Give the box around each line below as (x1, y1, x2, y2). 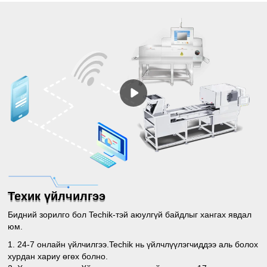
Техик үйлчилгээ (8, 190, 106, 203)
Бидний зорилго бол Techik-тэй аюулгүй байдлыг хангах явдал (8, 210, 252, 220)
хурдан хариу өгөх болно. (8, 252, 108, 262)
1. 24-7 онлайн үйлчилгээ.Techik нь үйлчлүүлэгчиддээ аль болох (8, 240, 259, 250)
